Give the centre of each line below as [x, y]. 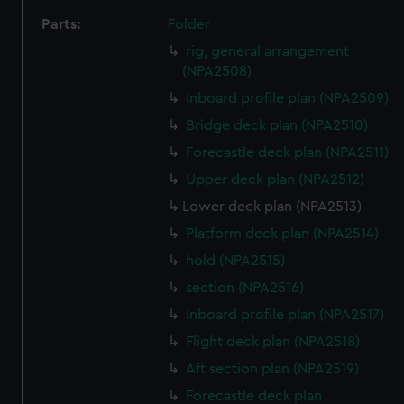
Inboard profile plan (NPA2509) [288, 98]
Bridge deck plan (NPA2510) [277, 125]
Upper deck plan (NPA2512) [275, 179]
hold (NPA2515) [236, 261]
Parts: [61, 24]
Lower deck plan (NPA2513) [272, 207]
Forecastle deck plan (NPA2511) [288, 152]
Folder [189, 24]
